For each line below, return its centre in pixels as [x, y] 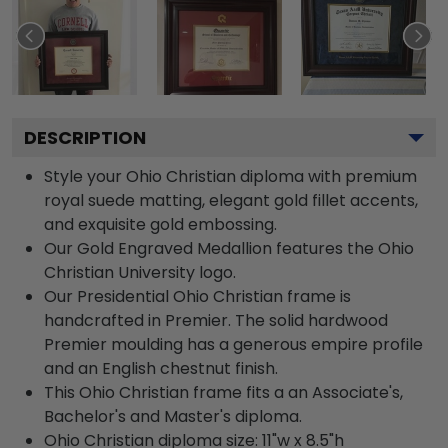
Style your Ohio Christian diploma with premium [230, 176]
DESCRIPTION [85, 137]
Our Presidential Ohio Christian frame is [197, 296]
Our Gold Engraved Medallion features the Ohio [229, 248]
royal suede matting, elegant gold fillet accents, [231, 200]
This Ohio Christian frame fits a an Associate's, [223, 392]
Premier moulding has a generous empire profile [233, 344]
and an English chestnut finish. [161, 368]
